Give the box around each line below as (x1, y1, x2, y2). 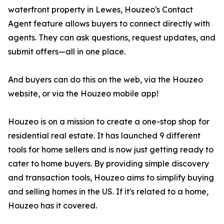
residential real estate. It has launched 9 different (8, 130, 200, 141)
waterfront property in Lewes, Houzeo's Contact (8, 4, 193, 15)
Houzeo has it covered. (8, 200, 97, 211)
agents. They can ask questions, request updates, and (8, 32, 215, 43)
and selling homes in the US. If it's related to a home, (8, 186, 208, 197)
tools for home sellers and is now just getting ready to (8, 144, 213, 155)
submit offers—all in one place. (8, 46, 125, 57)
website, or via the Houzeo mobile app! (8, 88, 158, 99)
